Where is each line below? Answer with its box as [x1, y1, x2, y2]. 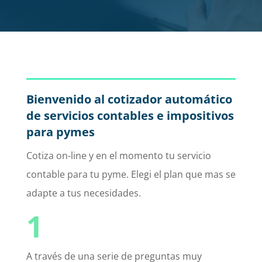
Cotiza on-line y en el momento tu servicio [26, 149, 211, 162]
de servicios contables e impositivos [26, 108, 234, 123]
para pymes [26, 124, 95, 140]
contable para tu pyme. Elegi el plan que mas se [26, 168, 236, 181]
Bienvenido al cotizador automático [26, 91, 232, 107]
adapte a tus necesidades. [26, 187, 143, 199]
